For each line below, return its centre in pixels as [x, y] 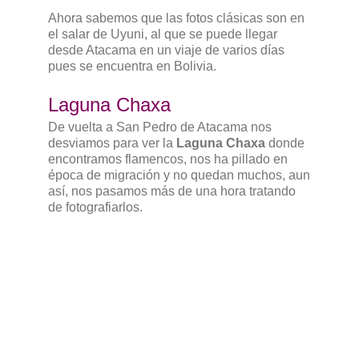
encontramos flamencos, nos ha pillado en [168, 159]
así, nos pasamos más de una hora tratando [172, 191]
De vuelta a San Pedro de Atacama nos [160, 127]
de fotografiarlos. [95, 207]
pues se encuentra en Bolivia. [132, 66]
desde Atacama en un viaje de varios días [166, 50]
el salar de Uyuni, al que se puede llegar [163, 34]
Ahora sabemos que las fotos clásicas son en [176, 18]
